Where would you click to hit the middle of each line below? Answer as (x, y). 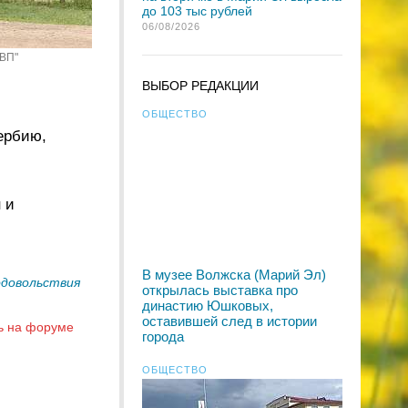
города (163, 337)
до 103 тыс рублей (197, 11)
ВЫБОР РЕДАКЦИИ (200, 86)
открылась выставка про (220, 290)
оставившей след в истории (229, 321)
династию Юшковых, (208, 306)
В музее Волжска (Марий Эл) (234, 275)
